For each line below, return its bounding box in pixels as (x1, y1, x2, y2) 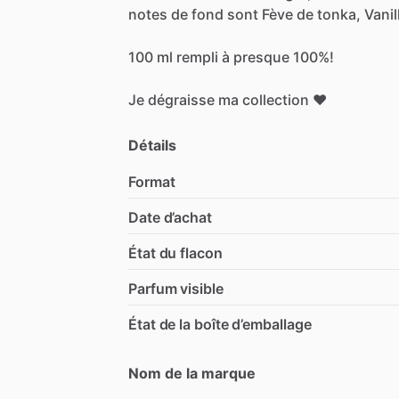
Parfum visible (128, 279, 224, 297)
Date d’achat (128, 208, 212, 226)
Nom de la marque (128, 363, 256, 382)
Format (128, 172, 175, 191)
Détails (128, 135, 176, 154)
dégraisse (148, 90, 215, 109)
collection (242, 90, 309, 109)
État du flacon (128, 243, 223, 262)
